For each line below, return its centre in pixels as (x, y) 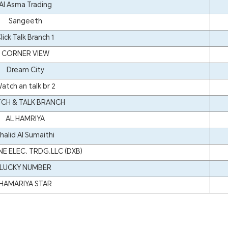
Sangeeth (25, 22)
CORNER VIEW (25, 55)
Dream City (25, 71)
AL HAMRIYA (25, 120)
